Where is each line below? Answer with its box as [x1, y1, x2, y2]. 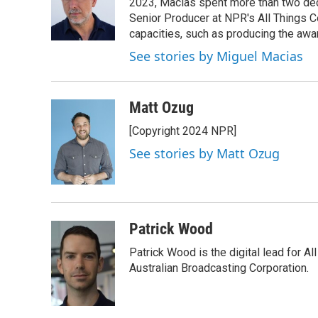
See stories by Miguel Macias [129, 48, 303, 65]
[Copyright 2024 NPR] [129, 124, 236, 138]
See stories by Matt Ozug [129, 145, 280, 162]
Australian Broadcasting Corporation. [129, 261, 309, 275]
